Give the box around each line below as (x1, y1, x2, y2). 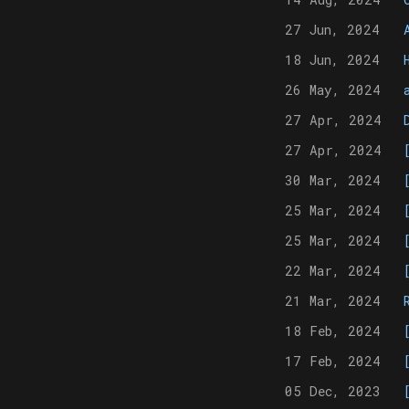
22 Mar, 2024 (285, 261, 381, 279)
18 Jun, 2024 (285, 50, 380, 68)
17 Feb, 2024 (285, 351, 381, 370)
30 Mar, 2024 (285, 171, 381, 189)
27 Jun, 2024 (285, 20, 380, 38)
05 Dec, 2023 (285, 382, 381, 400)
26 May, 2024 (285, 80, 381, 99)
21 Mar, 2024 (285, 291, 381, 309)
